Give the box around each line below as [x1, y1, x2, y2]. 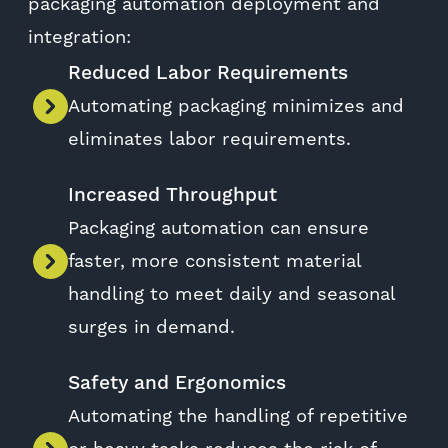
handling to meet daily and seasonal [68, 283, 395, 305]
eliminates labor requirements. [68, 128, 351, 150]
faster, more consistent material [68, 250, 361, 272]
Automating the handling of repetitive [68, 405, 408, 427]
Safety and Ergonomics [68, 371, 286, 396]
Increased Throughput [68, 183, 277, 208]
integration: [28, 26, 131, 48]
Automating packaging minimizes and [68, 95, 404, 117]
